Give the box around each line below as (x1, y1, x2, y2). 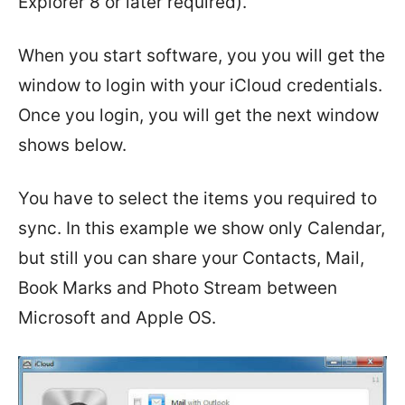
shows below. (18, 135, 127, 155)
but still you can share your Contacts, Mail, (18, 248, 364, 268)
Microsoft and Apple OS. (18, 307, 216, 328)
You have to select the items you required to (18, 188, 377, 209)
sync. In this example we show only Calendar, (18, 218, 385, 239)
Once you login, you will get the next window (18, 105, 379, 126)
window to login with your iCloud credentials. (18, 75, 382, 96)
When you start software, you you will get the (18, 45, 385, 66)
